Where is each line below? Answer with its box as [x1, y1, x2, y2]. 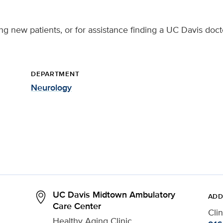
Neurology [31, 81, 72, 94]
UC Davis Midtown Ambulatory [53, 188, 176, 201]
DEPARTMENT [31, 69, 80, 79]
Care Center [53, 200, 102, 213]
